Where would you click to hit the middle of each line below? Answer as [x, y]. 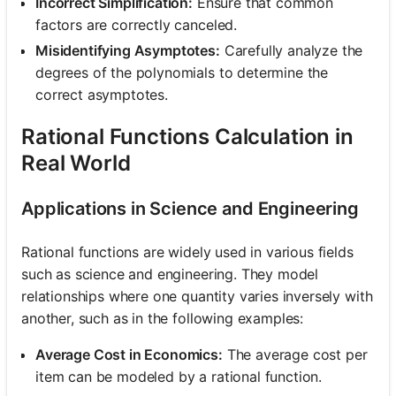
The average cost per [295, 354]
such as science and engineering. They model [170, 274]
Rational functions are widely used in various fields [187, 251]
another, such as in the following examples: [163, 318]
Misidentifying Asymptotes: [128, 50]
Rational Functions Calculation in [187, 136]
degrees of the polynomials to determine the [182, 72]
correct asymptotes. [102, 94]
